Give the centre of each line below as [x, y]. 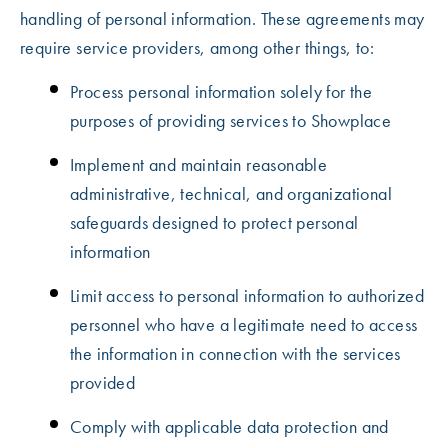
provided [103, 382]
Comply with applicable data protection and [229, 426]
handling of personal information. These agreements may [222, 18]
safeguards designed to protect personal [214, 222]
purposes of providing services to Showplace [231, 120]
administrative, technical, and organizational [231, 193]
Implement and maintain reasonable [199, 164]
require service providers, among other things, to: [197, 47]
